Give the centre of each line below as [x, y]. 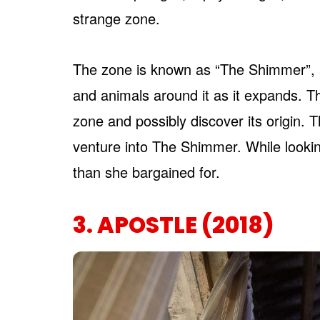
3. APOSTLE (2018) [173, 225]
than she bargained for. [146, 172]
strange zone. [116, 19]
